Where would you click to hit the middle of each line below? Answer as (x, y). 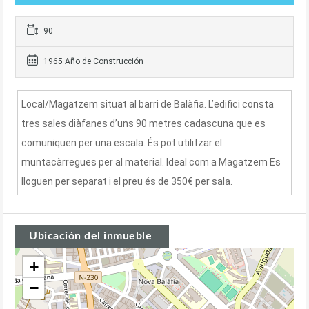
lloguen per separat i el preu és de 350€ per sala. (127, 181)
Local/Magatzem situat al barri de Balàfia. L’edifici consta (148, 104)
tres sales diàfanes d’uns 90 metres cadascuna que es (143, 123)
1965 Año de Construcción (92, 61)
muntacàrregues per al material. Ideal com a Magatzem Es (151, 162)
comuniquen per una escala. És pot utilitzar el (122, 143)
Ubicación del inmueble (90, 236)
